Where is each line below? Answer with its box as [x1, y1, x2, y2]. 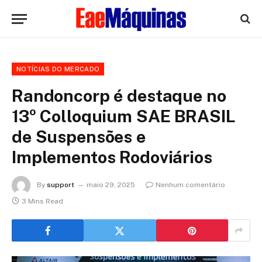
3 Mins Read [22, 197, 63, 205]
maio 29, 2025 [87, 181, 135, 189]
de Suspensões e [12, 126, 146, 147]
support [47, 181, 74, 189]
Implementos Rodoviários [12, 147, 212, 167]
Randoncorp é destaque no [12, 85, 226, 106]
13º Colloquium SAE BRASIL [12, 106, 236, 126]
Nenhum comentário [156, 181, 225, 189]
